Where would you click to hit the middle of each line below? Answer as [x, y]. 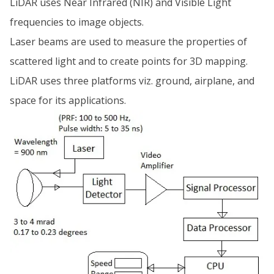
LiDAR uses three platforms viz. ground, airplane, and [132, 81]
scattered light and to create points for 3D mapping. [129, 61]
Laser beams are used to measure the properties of [128, 42]
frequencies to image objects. [77, 22]
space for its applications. [68, 100]
